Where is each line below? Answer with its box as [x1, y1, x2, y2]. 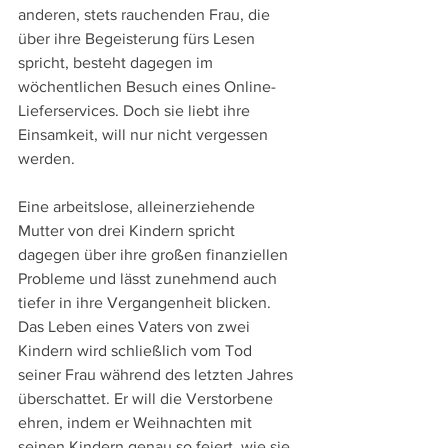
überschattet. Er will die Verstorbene [18, 390, 277, 408]
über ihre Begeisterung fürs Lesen [18, 30, 259, 48]
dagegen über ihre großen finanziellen [18, 246, 292, 264]
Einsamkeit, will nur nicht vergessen [18, 126, 272, 144]
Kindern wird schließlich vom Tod [18, 342, 256, 360]
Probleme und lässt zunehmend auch [18, 270, 281, 288]
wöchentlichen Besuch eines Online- [18, 78, 276, 96]
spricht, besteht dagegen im [18, 54, 217, 72]
